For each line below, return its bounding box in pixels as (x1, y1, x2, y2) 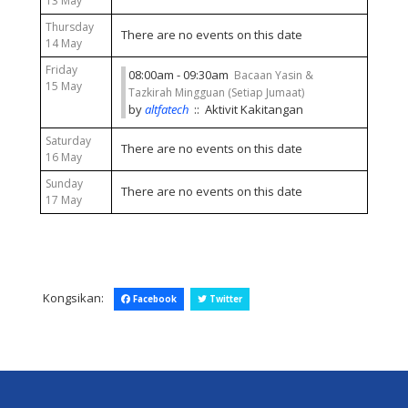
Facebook (129, 293, 177, 305)
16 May (45, 149, 82, 165)
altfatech (144, 101, 189, 117)
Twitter (206, 293, 242, 305)
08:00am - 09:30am (127, 66, 234, 83)
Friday (45, 62, 77, 77)
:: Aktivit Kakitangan (188, 101, 303, 117)
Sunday (45, 176, 83, 191)
